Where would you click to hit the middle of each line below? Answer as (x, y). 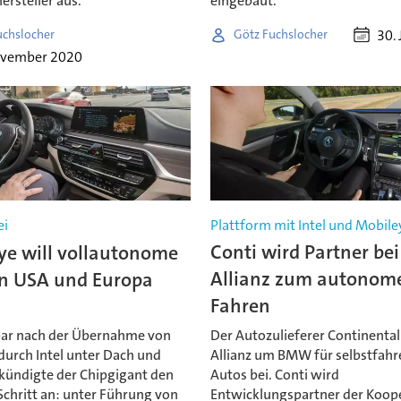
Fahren (241, 306)
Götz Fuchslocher (281, 34)
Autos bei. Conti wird (275, 374)
